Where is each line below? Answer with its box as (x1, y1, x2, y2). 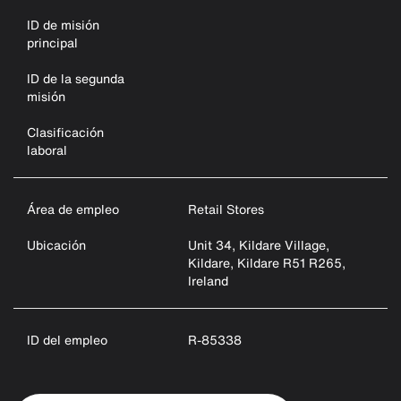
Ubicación (27, 235, 86, 254)
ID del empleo (27, 330, 107, 349)
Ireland (187, 271, 228, 290)
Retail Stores (187, 200, 264, 218)
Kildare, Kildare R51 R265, (187, 253, 346, 272)
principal (27, 33, 78, 52)
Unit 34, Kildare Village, (187, 235, 329, 254)
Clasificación (27, 123, 104, 141)
